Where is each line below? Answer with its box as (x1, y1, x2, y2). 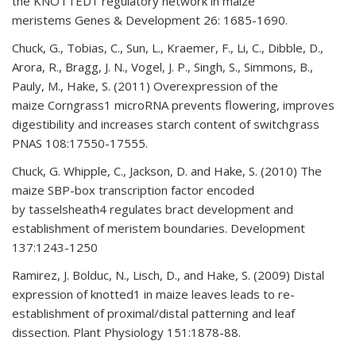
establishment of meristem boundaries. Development (12, 220, 305, 236)
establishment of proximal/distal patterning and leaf (12, 305, 295, 321)
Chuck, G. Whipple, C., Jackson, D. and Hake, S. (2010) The (12, 163, 322, 179)
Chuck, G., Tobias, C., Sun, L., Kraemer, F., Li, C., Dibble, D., (12, 40, 323, 56)
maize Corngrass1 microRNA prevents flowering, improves (12, 97, 335, 113)
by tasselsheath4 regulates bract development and (12, 201, 293, 217)
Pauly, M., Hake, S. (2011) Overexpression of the (12, 78, 278, 94)
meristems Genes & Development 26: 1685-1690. (12, 12, 288, 28)
